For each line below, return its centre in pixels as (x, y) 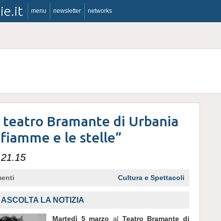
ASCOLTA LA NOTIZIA (43, 200)
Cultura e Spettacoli (151, 178)
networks (100, 11)
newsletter (67, 11)
